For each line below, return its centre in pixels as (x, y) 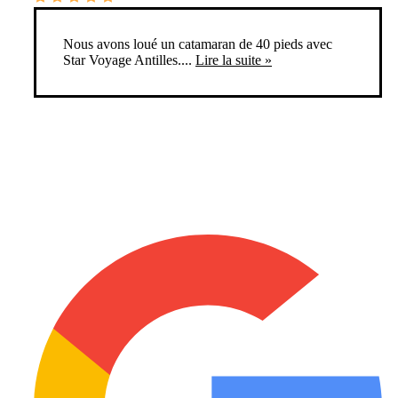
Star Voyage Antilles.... (127, 60)
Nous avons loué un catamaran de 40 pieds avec (198, 44)
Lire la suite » (234, 60)
